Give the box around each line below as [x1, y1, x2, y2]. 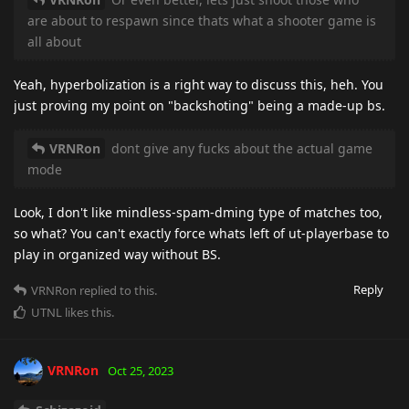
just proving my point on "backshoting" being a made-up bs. [14, 96, 385, 114]
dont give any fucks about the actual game [108, 139, 372, 157]
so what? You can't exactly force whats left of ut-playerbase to [14, 224, 389, 242]
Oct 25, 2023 [108, 362, 173, 379]
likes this [62, 303, 111, 320]
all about [27, 32, 81, 50]
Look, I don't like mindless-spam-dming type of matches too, [14, 203, 383, 221]
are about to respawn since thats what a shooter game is [27, 11, 376, 29]
